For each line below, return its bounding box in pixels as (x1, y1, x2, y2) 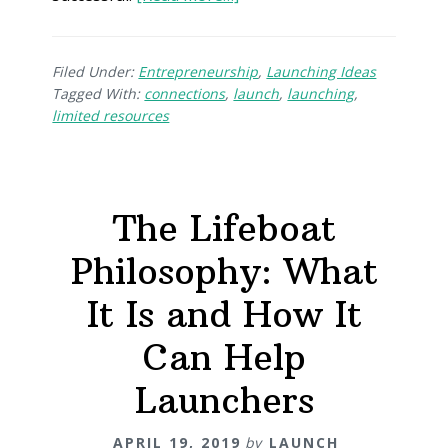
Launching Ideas (266, 61, 377, 81)
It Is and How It (86, 291, 362, 337)
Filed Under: (52, 61, 139, 81)
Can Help (142, 334, 306, 380)
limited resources (52, 105, 170, 125)
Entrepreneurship (138, 61, 259, 81)
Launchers (134, 377, 314, 423)
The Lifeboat (112, 205, 336, 251)
